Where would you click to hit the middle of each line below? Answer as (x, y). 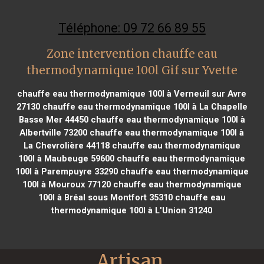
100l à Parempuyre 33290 (66, 171)
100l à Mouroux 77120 (66, 184)
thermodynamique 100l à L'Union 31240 (132, 210)
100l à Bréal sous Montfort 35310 (105, 197)
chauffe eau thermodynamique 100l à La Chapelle (143, 106)
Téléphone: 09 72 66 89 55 (132, 28)
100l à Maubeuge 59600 (67, 158)
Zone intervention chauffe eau (132, 54)
